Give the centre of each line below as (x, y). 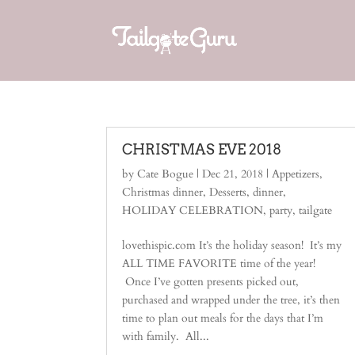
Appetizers (296, 174)
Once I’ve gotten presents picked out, (211, 282)
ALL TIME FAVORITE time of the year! (219, 263)
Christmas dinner (163, 192)
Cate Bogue (166, 174)
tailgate (316, 210)
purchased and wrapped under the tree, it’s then (231, 300)
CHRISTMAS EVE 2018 (202, 149)
